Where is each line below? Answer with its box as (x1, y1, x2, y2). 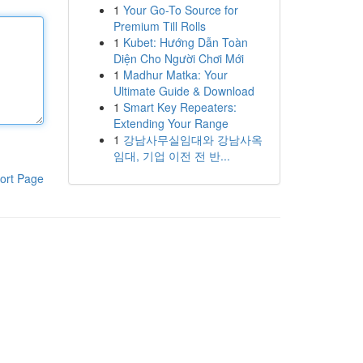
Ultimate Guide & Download (113, 83, 254, 99)
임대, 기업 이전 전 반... (113, 147, 230, 164)
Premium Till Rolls (113, 18, 206, 34)
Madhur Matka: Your (122, 66, 228, 83)
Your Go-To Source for (122, 2, 238, 18)
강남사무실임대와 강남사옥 (122, 131, 263, 147)
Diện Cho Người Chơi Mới (113, 50, 244, 66)
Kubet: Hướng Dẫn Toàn (122, 34, 248, 50)
